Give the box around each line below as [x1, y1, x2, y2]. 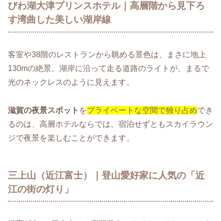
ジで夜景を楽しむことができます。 [8, 133, 134, 142]
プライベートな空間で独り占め [87, 106, 197, 114]
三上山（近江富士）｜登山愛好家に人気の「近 [8, 170, 205, 181]
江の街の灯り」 [8, 184, 74, 194]
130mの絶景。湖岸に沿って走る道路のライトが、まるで [8, 64, 209, 73]
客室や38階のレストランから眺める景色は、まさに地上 [8, 50, 206, 59]
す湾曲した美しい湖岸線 [8, 14, 111, 25]
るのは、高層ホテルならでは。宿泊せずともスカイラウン [8, 119, 213, 128]
